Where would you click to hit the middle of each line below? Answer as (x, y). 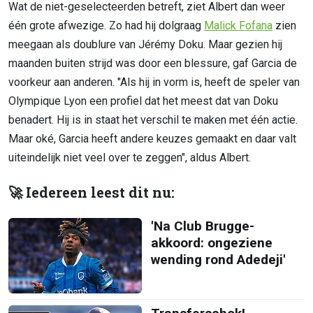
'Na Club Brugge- (202, 226)
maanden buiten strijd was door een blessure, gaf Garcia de (153, 64)
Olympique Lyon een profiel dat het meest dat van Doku (143, 101)
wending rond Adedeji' (218, 260)
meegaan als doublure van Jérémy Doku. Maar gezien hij (145, 45)
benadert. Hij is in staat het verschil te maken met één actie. (153, 120)
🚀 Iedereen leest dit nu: (92, 193)
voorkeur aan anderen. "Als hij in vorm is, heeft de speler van (154, 82)
